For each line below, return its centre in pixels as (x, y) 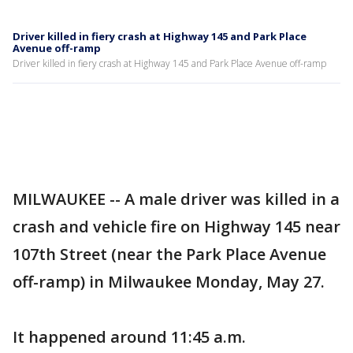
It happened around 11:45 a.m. (129, 337)
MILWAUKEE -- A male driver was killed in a (176, 199)
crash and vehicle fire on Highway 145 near (176, 227)
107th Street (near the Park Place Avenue (169, 254)
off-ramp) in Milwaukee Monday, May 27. (169, 282)
